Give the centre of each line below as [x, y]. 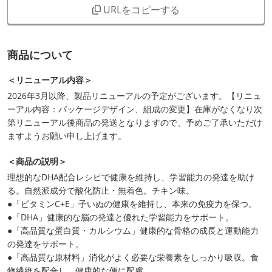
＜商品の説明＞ [37, 161]
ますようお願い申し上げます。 [67, 136]
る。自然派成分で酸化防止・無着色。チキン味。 [101, 191]
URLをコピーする [140, 10]
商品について [40, 55]
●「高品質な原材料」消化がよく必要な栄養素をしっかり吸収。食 [133, 257]
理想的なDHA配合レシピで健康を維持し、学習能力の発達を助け [131, 177]
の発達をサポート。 [46, 244]
